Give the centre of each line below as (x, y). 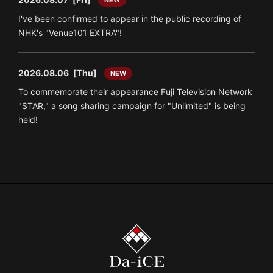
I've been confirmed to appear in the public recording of (130, 18)
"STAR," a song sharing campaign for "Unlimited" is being (132, 105)
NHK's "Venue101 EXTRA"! (70, 32)
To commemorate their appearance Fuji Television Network (135, 91)
